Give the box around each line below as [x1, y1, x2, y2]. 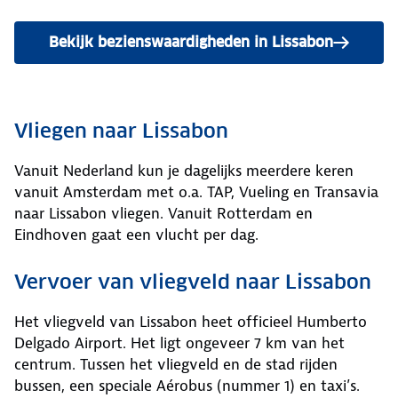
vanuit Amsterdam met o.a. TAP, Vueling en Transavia [14, 182, 378, 203]
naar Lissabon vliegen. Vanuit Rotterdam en [14, 203, 313, 224]
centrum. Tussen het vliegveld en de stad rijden [14, 354, 338, 375]
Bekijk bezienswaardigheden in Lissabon [49, 33, 333, 52]
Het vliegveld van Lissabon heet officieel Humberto [14, 312, 367, 332]
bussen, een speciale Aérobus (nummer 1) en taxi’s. [14, 376, 360, 396]
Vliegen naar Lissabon [14, 118, 228, 144]
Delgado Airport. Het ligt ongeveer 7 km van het [14, 333, 345, 354]
